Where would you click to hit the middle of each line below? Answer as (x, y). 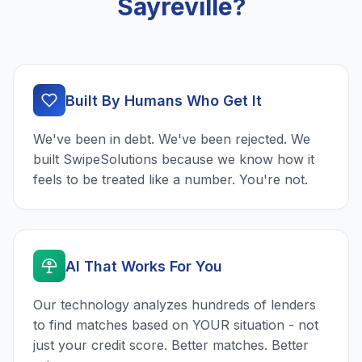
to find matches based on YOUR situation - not (176, 325)
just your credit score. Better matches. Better (171, 345)
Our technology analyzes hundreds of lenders (175, 305)
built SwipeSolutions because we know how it (174, 160)
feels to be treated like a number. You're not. (170, 180)
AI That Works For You (144, 266)
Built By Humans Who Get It (164, 100)
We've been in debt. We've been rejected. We (172, 139)
